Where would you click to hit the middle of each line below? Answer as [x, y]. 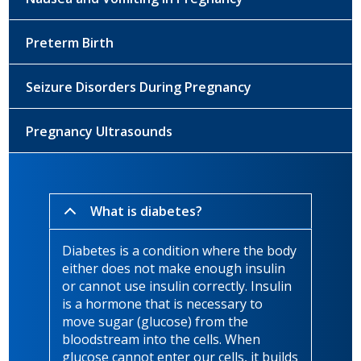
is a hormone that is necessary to [163, 304]
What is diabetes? [147, 212]
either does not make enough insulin [174, 269]
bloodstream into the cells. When [162, 340]
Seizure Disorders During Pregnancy [139, 87]
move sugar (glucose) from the [156, 322]
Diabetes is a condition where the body [180, 251]
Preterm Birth [70, 43]
